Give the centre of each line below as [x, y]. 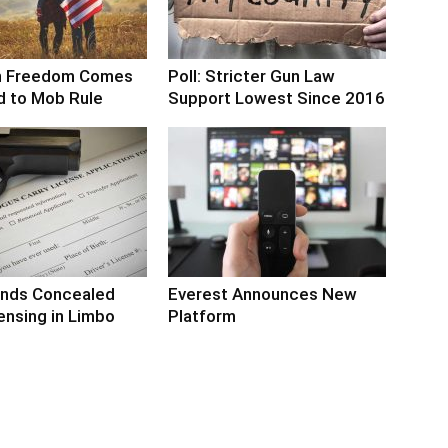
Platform [202, 315]
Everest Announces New [262, 293]
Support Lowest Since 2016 [276, 97]
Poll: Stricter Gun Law [251, 75]
